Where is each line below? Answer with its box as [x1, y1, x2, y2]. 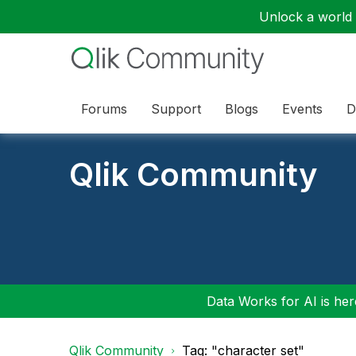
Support [151, 100, 201, 117]
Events [282, 100, 323, 117]
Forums [81, 100, 127, 117]
